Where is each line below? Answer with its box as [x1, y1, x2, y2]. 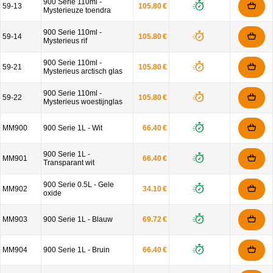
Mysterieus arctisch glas [43, 67, 122, 76]
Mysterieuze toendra [43, 6, 111, 15]
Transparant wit [43, 158, 94, 167]
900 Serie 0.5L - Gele [43, 180, 114, 189]
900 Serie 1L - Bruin [43, 246, 110, 254]
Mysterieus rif [43, 37, 87, 45]
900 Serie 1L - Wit [43, 124, 102, 132]
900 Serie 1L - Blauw [43, 215, 113, 224]
